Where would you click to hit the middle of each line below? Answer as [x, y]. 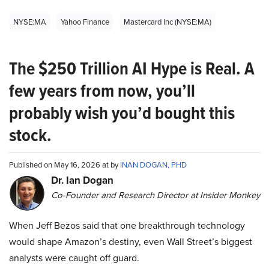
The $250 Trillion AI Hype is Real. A [132, 68]
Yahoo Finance [85, 21]
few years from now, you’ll [102, 90]
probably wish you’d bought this [122, 113]
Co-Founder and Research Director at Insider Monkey [156, 195]
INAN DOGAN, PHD [153, 164]
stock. [30, 135]
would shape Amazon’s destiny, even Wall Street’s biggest [131, 241]
